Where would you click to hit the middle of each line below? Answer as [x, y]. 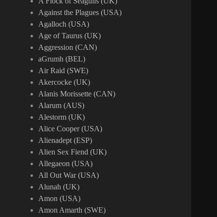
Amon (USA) [60, 199]
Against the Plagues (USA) [80, 13]
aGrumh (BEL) [62, 59]
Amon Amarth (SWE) [72, 210]
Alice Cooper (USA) [70, 129]
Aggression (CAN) [68, 47]
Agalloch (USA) [64, 24]
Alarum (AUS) [62, 106]
